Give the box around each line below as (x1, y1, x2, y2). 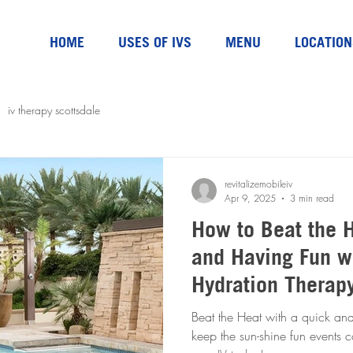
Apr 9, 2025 (225, 191, 276, 205)
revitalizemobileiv (225, 177, 292, 191)
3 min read (290, 191, 334, 205)
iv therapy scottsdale (8, 102, 100, 117)
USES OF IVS (117, 33, 191, 51)
